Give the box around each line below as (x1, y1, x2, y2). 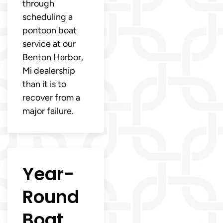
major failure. (22, 105, 74, 116)
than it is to (22, 78, 66, 90)
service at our (22, 38, 76, 49)
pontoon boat (22, 24, 77, 36)
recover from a (22, 92, 80, 103)
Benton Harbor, (22, 51, 83, 63)
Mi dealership (22, 65, 75, 76)
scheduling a (22, 11, 73, 22)
